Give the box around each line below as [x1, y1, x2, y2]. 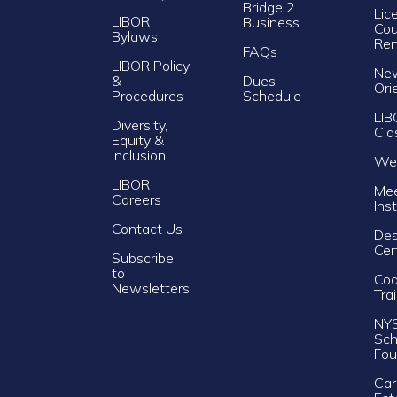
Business [243, 12, 300, 31]
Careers [112, 190, 161, 208]
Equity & [112, 130, 164, 149]
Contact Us [112, 219, 183, 237]
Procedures [112, 86, 183, 105]
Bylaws [112, 27, 158, 45]
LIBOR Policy [112, 56, 190, 74]
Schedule [243, 86, 301, 105]
